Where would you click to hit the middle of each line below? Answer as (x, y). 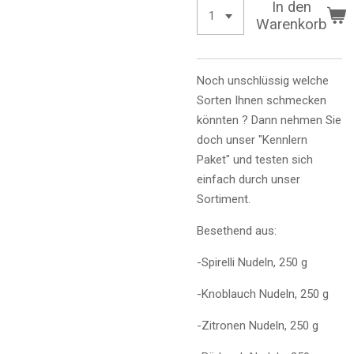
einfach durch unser (249, 179)
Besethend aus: (237, 230)
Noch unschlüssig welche (263, 80)
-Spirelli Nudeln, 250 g (252, 262)
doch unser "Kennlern (252, 139)
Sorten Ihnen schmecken (262, 100)
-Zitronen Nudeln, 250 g (258, 325)
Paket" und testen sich (255, 159)
